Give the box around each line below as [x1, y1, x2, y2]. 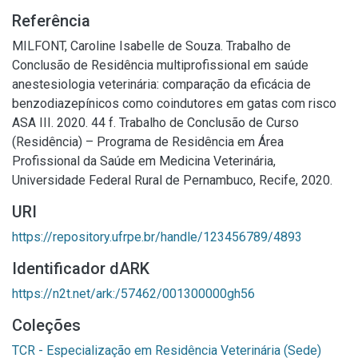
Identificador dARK [12, 259, 149, 278]
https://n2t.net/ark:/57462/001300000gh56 [12, 286, 255, 301]
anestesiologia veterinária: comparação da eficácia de [12, 77, 311, 92]
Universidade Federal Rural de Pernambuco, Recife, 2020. [12, 173, 332, 188]
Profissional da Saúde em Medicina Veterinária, [12, 153, 276, 169]
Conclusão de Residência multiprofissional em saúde [12, 58, 308, 73]
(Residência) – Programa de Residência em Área [12, 134, 284, 149]
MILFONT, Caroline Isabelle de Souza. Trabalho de [12, 38, 291, 54]
